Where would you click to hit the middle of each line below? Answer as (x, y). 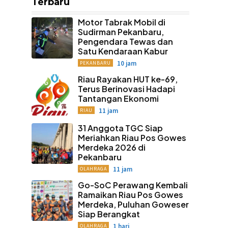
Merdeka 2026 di (111, 147)
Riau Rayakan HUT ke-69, (127, 79)
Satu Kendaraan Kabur (123, 51)
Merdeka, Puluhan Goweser (133, 204)
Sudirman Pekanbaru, (121, 32)
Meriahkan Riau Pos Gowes (132, 137)
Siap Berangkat (109, 214)
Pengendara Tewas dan (125, 41)
